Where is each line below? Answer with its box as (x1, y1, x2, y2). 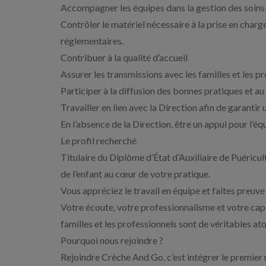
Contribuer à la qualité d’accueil (61, 52, 188, 63)
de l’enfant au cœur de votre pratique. (61, 168, 210, 179)
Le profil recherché (61, 135, 137, 146)
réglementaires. (61, 35, 123, 46)
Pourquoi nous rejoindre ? (61, 235, 163, 246)
